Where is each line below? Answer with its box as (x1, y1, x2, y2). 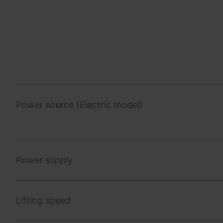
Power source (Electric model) (16, 99, 143, 110)
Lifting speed (16, 195, 71, 206)
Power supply (16, 154, 73, 165)
